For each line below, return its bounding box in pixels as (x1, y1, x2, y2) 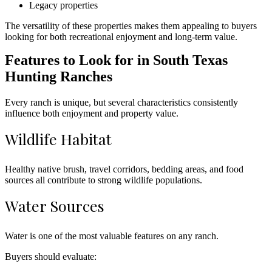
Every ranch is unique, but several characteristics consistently (5, 97, 238, 107)
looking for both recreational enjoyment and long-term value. (5, 31, 237, 42)
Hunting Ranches (5, 68, 112, 84)
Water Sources (5, 195, 104, 216)
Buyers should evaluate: (5, 251, 97, 262)
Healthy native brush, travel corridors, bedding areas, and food (5, 163, 243, 174)
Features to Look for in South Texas (5, 52, 228, 68)
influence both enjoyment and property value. (5, 107, 178, 118)
